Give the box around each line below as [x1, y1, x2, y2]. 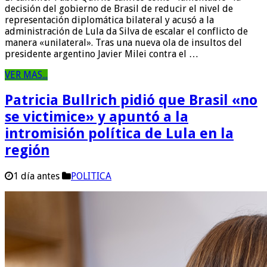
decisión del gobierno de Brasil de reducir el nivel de [5, 2, 233, 14]
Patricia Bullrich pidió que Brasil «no [5, 92, 257, 109]
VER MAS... [5, 69, 48, 80]
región [5, 142, 49, 159]
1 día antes [13, 170, 60, 182]
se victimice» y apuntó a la [5, 108, 188, 126]
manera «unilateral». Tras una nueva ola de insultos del [5, 36, 242, 48]
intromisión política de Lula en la [5, 125, 234, 142]
